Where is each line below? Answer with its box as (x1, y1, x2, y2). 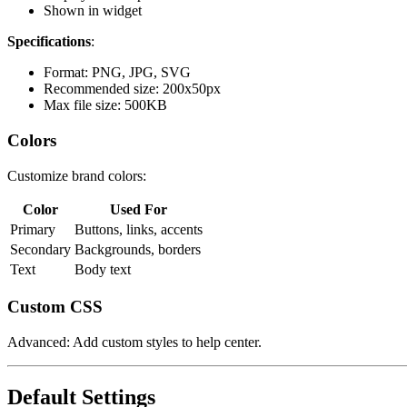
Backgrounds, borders (74, 241, 201, 257)
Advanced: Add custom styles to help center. (7, 334, 262, 351)
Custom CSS (7, 297, 103, 317)
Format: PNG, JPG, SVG (44, 65, 191, 81)
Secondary (10, 241, 71, 257)
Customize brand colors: (7, 167, 146, 184)
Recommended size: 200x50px (44, 81, 221, 97)
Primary (10, 221, 55, 237)
